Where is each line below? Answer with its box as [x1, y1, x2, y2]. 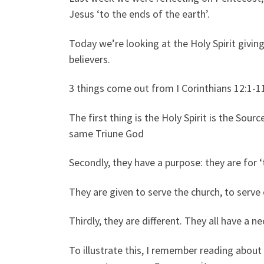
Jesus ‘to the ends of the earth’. [69, 7, 210, 21]
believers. [69, 52, 110, 66]
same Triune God [69, 126, 144, 140]
